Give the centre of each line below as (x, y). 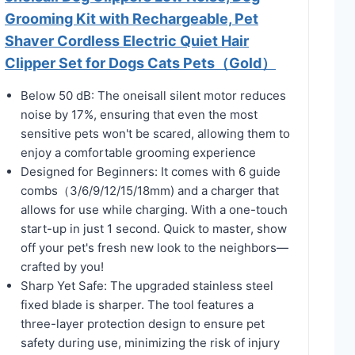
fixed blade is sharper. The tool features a (137, 304)
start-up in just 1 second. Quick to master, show (154, 228)
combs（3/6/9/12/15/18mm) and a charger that (150, 190)
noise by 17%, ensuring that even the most (139, 114)
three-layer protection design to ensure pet (143, 323)
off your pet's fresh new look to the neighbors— (155, 247)
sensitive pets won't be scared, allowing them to (155, 133)
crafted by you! (62, 266)
